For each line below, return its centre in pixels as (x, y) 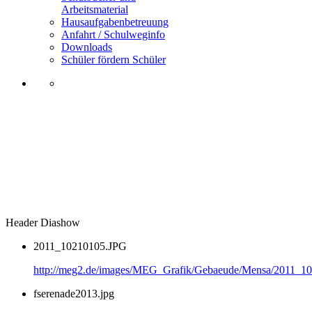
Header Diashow (43, 223)
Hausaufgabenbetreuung (115, 22)
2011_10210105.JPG (80, 246)
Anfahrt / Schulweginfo (113, 34)
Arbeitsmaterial (95, 9)
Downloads (87, 47)
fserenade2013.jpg (74, 294)
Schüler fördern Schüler (114, 60)
